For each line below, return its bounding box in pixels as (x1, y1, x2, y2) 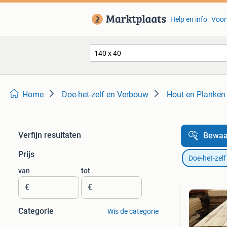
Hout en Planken (167, 90, 225, 99)
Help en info (170, 15, 207, 23)
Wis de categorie (107, 207, 159, 215)
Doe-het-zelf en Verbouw (62, 90, 148, 99)
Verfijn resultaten (18, 130, 81, 140)
